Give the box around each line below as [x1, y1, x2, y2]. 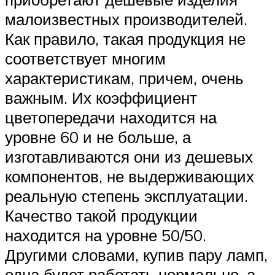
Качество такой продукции [5, 205, 198, 225]
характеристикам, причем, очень [5, 68, 244, 88]
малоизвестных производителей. [5, 9, 247, 29]
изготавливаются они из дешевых [5, 146, 253, 166]
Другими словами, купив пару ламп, [5, 244, 268, 265]
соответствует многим [5, 48, 166, 68]
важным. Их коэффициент [5, 87, 197, 107]
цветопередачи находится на [5, 107, 217, 127]
